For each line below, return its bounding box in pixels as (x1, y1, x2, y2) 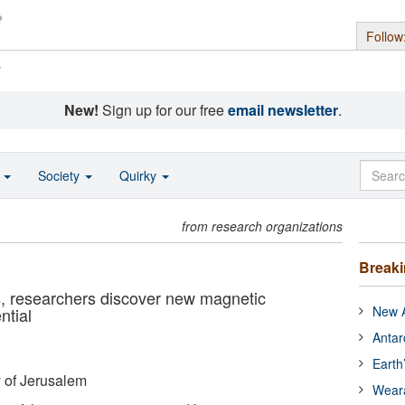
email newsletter (227, 99, 338, 120)
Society (38, 166, 83, 184)
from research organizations (182, 217, 344, 235)
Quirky (119, 166, 160, 184)
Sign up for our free (98, 99, 228, 120)
